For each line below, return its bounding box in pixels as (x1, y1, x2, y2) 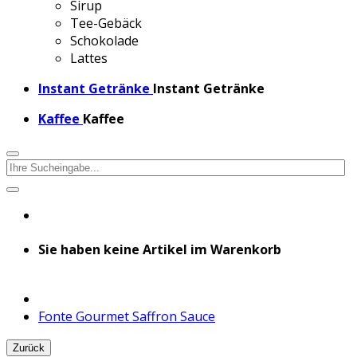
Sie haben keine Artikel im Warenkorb (38, 241, 281, 259)
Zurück (13, 341, 45, 354)
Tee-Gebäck (70, 14, 142, 32)
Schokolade (70, 32, 139, 49)
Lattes (70, 49, 108, 67)
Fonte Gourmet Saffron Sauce (38, 307, 215, 325)
